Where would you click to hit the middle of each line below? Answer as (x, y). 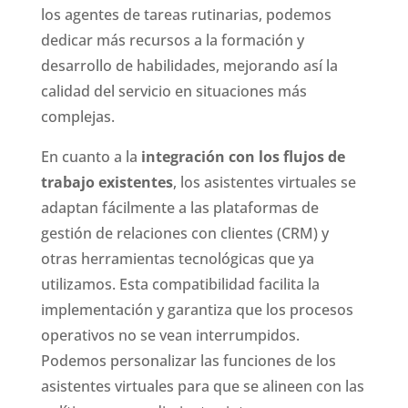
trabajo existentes (107, 182)
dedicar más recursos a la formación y (172, 40)
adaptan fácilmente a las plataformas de (179, 207)
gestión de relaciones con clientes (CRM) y (184, 233)
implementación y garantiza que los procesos (197, 309)
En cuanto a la (91, 156)
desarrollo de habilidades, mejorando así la (189, 65)
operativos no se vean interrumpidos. (170, 335)
